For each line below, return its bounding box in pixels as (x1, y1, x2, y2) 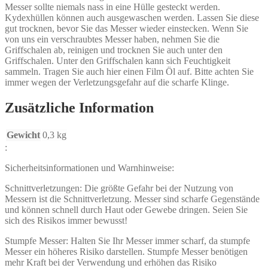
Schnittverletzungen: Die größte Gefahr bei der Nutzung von (5, 182, 233, 193)
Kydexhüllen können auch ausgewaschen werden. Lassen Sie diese (5, 12, 259, 23)
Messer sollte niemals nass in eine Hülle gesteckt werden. (5, 1, 220, 12)
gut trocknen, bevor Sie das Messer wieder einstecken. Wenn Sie (5, 23, 248, 33)
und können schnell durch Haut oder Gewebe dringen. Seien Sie (5, 204, 248, 215)
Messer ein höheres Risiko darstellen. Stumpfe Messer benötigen (5, 246, 248, 257)
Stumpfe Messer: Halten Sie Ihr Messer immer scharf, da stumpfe (5, 235, 250, 246)
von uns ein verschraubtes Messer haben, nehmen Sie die (5, 33, 220, 44)
